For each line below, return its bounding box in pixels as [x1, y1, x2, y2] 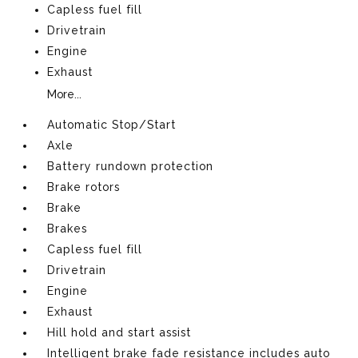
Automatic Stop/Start [47, 117, 177, 131]
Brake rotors [47, 180, 121, 193]
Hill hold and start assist [47, 325, 192, 339]
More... [47, 87, 82, 101]
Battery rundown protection [47, 159, 214, 173]
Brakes [47, 221, 88, 235]
